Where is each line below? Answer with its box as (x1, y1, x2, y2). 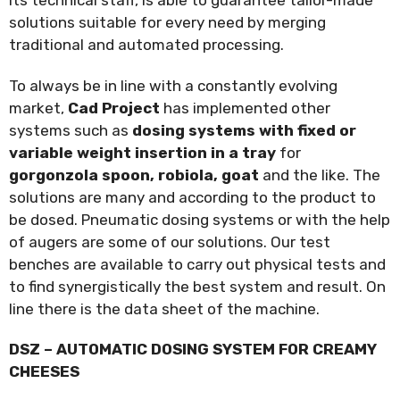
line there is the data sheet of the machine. (9, 299, 320, 318)
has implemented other (160, 98, 330, 117)
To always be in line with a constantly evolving (9, 76, 337, 95)
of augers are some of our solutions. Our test (9, 232, 330, 251)
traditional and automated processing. (9, 35, 284, 54)
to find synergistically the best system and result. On (9, 277, 386, 296)
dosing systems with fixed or (132, 121, 356, 139)
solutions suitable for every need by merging (9, 12, 326, 31)
